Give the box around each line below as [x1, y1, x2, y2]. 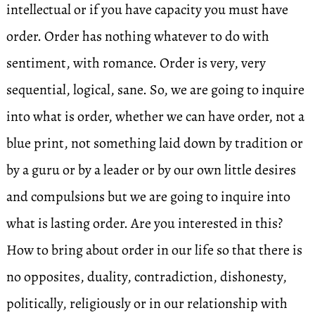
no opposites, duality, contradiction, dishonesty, [6, 267, 287, 286]
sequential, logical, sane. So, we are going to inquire [6, 80, 304, 99]
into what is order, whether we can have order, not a [6, 107, 304, 126]
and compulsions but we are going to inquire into [6, 187, 290, 206]
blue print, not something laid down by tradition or [6, 134, 303, 153]
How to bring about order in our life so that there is [6, 240, 302, 259]
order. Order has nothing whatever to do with [6, 27, 269, 46]
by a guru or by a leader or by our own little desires [6, 160, 296, 179]
